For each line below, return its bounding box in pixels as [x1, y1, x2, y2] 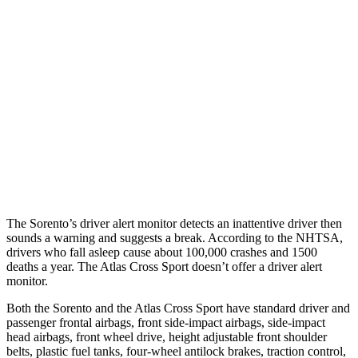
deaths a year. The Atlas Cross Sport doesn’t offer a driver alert [6, 259, 322, 273]
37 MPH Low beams [59, 129, 147, 141]
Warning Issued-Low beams [44, 165, 162, 177]
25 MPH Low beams [59, 55, 147, 67]
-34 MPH [181, 92, 221, 104]
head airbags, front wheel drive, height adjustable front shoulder [6, 329, 327, 344]
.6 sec [265, 165, 289, 177]
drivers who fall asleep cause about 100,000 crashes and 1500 [6, 245, 317, 259]
